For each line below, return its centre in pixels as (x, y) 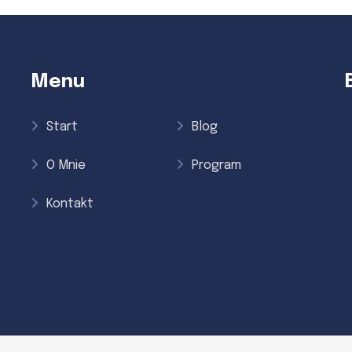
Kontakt (70, 203)
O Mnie (66, 165)
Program (216, 165)
